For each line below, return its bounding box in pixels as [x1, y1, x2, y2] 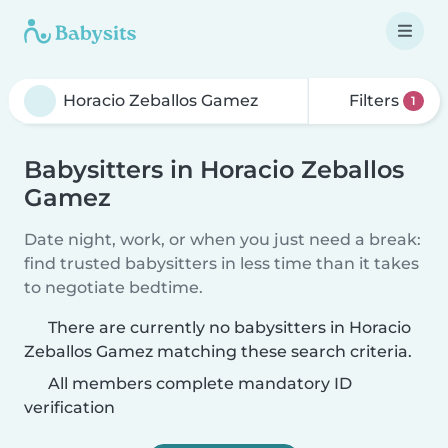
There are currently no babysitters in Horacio [48, 318, 411, 337]
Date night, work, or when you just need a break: [24, 230, 421, 249]
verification [24, 398, 115, 417]
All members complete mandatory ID [44, 374, 352, 393]
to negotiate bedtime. [24, 278, 203, 297]
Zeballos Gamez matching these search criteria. [24, 342, 412, 361]
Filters [345, 91, 404, 110]
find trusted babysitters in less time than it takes [24, 254, 419, 273]
